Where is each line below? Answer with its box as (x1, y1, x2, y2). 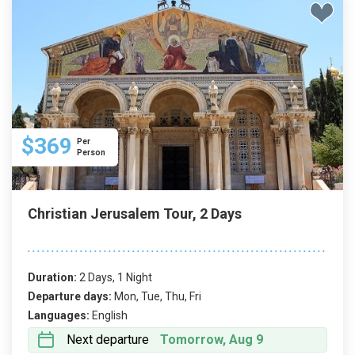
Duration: (28, 271, 77, 284)
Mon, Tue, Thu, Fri (114, 290, 201, 303)
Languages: (28, 309, 90, 322)
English (92, 309, 128, 322)
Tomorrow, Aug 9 (160, 332, 263, 347)
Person (77, 148, 105, 157)
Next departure (67, 332, 149, 347)
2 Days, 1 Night (79, 271, 152, 284)
